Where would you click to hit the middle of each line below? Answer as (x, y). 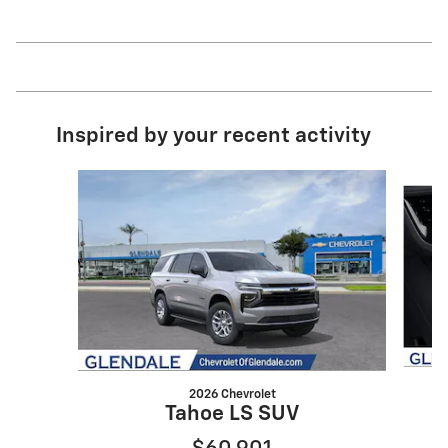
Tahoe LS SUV (232, 415)
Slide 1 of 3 (65, 179)
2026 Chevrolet (232, 395)
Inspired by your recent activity (213, 137)
